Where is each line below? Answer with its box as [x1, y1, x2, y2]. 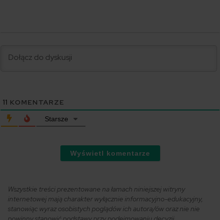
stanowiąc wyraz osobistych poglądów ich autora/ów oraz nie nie [8, 204, 200, 214]
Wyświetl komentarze [70, 149, 150, 158]
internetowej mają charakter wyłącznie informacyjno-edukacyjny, [8, 194, 203, 204]
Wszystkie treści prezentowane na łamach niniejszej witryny [8, 185, 185, 194]
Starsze [44, 115, 68, 123]
